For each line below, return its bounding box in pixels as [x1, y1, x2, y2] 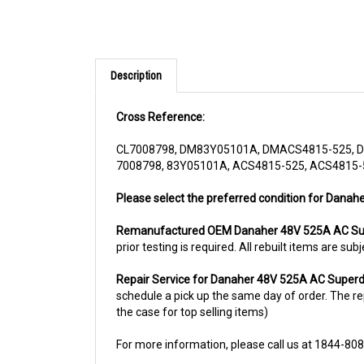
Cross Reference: [116, 95, 205, 109]
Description [110, 53, 162, 68]
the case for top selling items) [116, 290, 268, 304]
